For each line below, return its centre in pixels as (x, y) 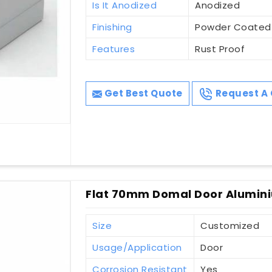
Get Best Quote (142, 93)
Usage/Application (137, 248)
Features (114, 49)
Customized (230, 226)
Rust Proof (220, 49)
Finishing (112, 27)
